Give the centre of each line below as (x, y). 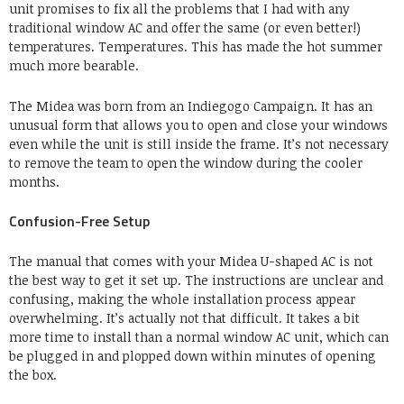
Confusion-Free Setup (79, 221)
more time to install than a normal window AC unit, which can (199, 337)
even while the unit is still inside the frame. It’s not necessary (199, 144)
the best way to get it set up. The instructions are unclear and (196, 280)
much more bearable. (74, 66)
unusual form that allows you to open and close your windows (198, 125)
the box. (33, 375)
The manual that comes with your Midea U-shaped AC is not (191, 262)
